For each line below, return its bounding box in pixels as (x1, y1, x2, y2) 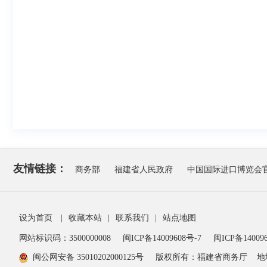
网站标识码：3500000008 (19, 234, 113, 243)
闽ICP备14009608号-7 (123, 234, 204, 243)
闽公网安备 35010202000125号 (33, 253, 144, 262)
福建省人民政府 (114, 165, 173, 174)
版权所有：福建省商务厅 (156, 253, 247, 262)
